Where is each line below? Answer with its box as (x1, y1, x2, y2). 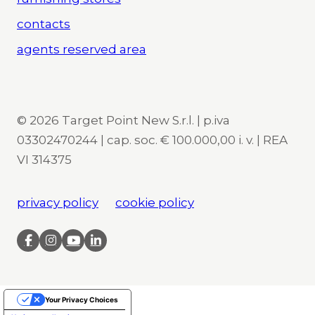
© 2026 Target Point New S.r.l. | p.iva (17, 112, 230, 127)
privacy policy (17, 195, 98, 210)
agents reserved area (17, 41, 146, 56)
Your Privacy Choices (45, 295, 118, 304)
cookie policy (115, 195, 194, 210)
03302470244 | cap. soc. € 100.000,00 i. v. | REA (17, 132, 288, 147)
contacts (17, 16, 70, 31)
